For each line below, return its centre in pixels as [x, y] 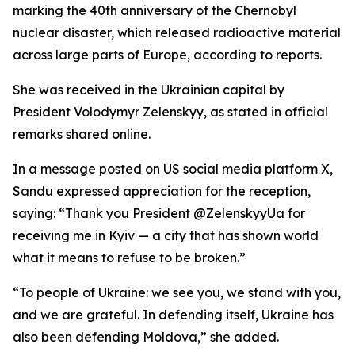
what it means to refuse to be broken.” [129, 258]
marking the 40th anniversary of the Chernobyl [155, 10]
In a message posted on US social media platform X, [173, 169]
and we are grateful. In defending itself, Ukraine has [173, 315]
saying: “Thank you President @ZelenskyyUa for [159, 213]
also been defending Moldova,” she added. [146, 337]
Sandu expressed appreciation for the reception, [162, 191]
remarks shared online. [82, 134]
